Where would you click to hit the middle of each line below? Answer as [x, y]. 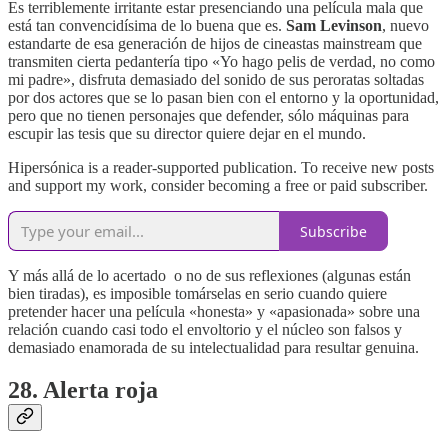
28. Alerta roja [83, 390]
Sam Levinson [334, 26]
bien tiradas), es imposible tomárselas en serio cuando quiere [197, 294]
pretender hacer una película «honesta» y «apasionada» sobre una [214, 312]
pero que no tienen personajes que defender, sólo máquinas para [208, 116]
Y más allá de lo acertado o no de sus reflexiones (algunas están [209, 276]
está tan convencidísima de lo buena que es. [147, 26]
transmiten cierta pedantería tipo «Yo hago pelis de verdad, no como [221, 62]
